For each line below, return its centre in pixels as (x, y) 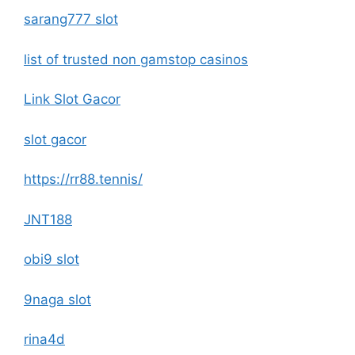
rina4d (44, 339)
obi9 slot (52, 259)
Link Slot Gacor (72, 99)
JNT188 (48, 219)
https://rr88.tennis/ (83, 179)
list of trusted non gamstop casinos (136, 59)
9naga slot (57, 299)
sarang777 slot (71, 19)
